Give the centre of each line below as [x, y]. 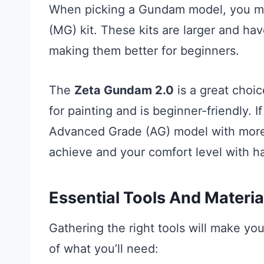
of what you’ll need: [104, 248]
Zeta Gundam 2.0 [124, 90]
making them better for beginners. [144, 50]
